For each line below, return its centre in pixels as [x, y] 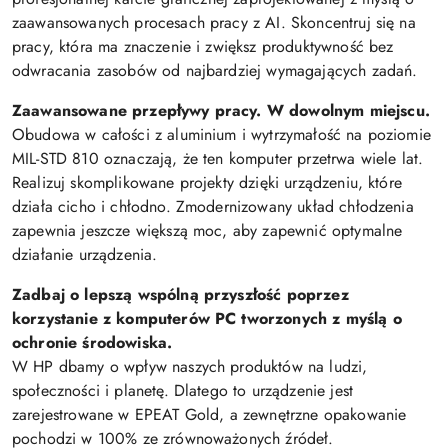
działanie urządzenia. [85, 255]
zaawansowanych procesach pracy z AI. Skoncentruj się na [214, 23]
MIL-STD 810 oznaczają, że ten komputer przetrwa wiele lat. [218, 159]
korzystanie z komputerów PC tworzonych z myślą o [207, 319]
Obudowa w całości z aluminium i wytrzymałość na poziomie [221, 135]
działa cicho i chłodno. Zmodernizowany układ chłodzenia [213, 207]
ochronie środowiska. [92, 343]
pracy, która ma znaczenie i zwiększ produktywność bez [203, 47]
